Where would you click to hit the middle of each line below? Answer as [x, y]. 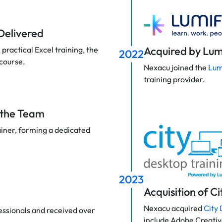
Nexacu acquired [174, 208]
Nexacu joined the [176, 68]
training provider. [174, 80]
